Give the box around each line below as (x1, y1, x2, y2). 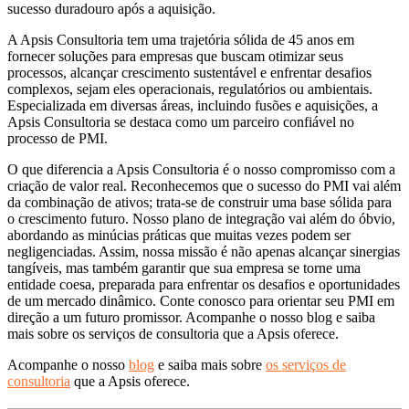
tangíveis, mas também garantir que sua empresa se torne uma (7, 260, 361, 277)
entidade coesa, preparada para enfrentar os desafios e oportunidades (7, 277, 400, 293)
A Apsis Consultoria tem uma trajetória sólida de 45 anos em (7, 32, 354, 48)
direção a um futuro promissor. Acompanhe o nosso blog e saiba (7, 309, 375, 326)
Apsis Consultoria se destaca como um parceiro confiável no (7, 114, 354, 131)
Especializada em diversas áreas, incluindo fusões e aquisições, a (7, 98, 378, 114)
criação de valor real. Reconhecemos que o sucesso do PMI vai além (7, 178, 401, 194)
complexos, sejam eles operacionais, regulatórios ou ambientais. (7, 81, 372, 98)
